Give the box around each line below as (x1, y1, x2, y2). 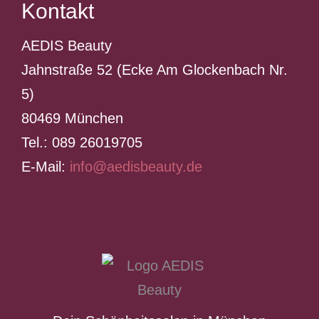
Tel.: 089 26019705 (21, 135, 142, 150)
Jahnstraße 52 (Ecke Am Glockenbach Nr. (21, 62, 288, 78)
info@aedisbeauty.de (69, 159, 202, 174)
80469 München (21, 110, 123, 126)
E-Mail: (21, 159, 70, 174)
